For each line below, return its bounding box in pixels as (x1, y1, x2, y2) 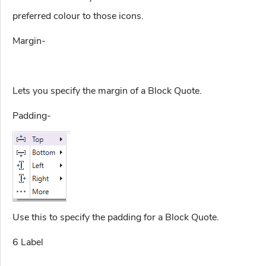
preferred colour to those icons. (12, 9, 144, 23)
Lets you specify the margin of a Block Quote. (12, 84, 202, 98)
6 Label (12, 236, 43, 249)
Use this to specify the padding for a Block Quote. (12, 211, 219, 224)
